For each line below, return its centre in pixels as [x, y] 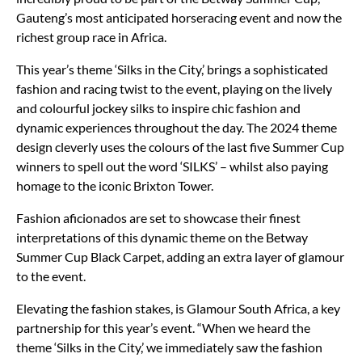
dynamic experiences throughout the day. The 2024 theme [177, 127]
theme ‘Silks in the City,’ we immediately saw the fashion [169, 347]
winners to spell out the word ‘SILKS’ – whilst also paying [172, 166]
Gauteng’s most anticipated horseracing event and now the [179, 17]
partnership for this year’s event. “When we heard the [163, 327]
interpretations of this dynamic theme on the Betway [162, 237]
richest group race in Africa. [91, 36]
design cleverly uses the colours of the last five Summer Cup [180, 146]
